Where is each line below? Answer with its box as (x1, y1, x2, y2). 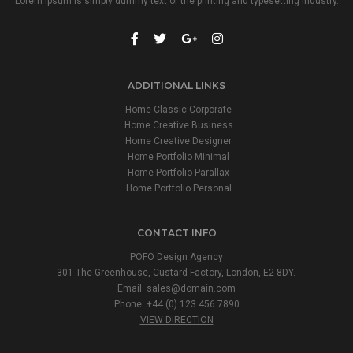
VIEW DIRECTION (139, 314, 214, 325)
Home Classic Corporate (125, 103, 232, 115)
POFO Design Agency (129, 251, 223, 262)
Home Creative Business (124, 119, 233, 131)
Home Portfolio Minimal (128, 150, 229, 162)
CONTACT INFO (136, 226, 217, 239)
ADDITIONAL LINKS (128, 79, 225, 91)
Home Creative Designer (125, 135, 232, 147)
